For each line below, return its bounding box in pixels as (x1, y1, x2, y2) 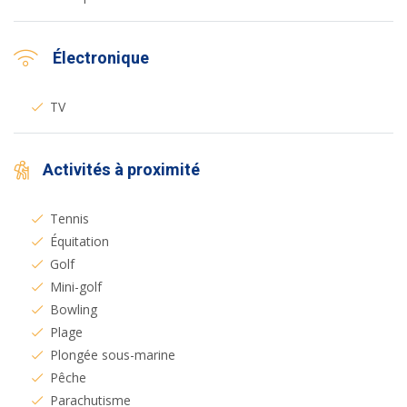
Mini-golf (50, 278, 102, 296)
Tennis (50, 210, 89, 228)
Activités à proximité (43, 158, 200, 184)
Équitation (50, 233, 109, 251)
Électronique (53, 46, 149, 72)
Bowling (50, 301, 97, 319)
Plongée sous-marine (50, 346, 175, 364)
